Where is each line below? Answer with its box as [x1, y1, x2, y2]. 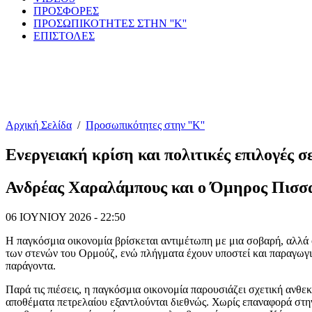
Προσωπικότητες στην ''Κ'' [86, 119, 205, 131]
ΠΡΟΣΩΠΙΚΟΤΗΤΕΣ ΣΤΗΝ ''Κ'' [33, 17, 187, 29]
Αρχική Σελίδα [6, 119, 72, 131]
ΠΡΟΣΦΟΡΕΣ [33, 5, 99, 17]
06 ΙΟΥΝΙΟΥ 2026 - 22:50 [6, 210, 125, 223]
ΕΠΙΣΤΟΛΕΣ [33, 30, 95, 42]
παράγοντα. [6, 259, 56, 272]
